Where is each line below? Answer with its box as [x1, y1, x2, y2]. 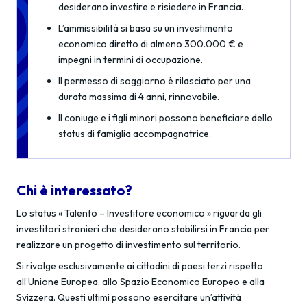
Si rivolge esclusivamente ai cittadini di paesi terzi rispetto [16, 260, 263, 272]
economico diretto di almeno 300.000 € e [58, 38, 243, 50]
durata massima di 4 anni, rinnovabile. [58, 90, 219, 103]
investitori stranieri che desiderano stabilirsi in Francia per [16, 223, 269, 235]
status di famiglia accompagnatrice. [58, 127, 211, 140]
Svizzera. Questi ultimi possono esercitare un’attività [16, 291, 241, 304]
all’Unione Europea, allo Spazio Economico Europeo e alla [16, 275, 265, 288]
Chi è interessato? [16, 182, 132, 199]
